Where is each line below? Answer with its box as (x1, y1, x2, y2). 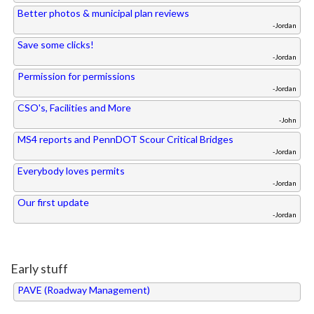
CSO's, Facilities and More (18, 102, 131, 114)
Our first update (18, 196, 89, 209)
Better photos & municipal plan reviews (18, 7, 189, 20)
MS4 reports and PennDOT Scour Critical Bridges (18, 133, 233, 146)
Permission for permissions (18, 70, 135, 83)
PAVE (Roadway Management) (18, 284, 150, 296)
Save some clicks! (18, 39, 94, 51)
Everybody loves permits (18, 165, 125, 177)
